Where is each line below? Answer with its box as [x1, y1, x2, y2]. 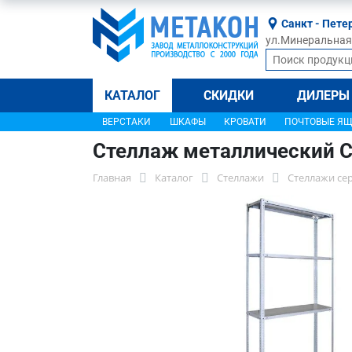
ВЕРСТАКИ [102, 116, 151, 127]
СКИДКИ [203, 88, 255, 103]
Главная [93, 170, 131, 185]
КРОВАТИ [223, 116, 266, 127]
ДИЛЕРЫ [297, 88, 350, 103]
